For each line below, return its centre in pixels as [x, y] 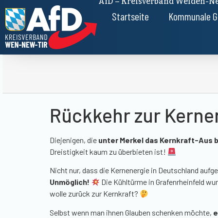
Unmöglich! [70, 182]
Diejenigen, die [74, 140]
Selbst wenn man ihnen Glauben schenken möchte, [131, 212]
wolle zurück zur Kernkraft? [95, 194]
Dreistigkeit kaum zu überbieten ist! [109, 152]
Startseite [131, 16]
